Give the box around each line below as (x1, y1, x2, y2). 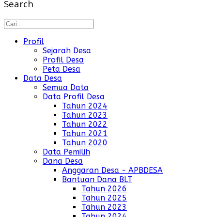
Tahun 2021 (62, 129, 108, 139)
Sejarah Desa (43, 46, 91, 56)
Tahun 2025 (81, 193, 127, 203)
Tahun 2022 (62, 120, 108, 129)
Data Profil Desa (43, 92, 105, 102)
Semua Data (43, 83, 89, 93)
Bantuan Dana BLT (62, 175, 132, 185)
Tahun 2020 (62, 138, 108, 148)
